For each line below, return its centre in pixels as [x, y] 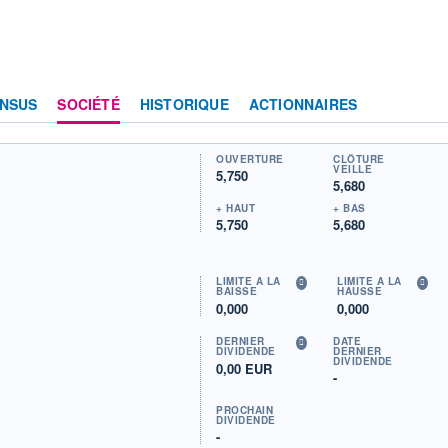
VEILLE [353, 168]
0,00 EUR [244, 368]
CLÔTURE [359, 158]
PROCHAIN [245, 409]
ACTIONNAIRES [303, 103]
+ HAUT [236, 207]
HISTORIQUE [184, 103]
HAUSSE [360, 290]
